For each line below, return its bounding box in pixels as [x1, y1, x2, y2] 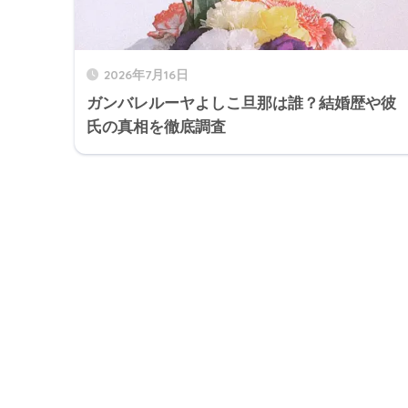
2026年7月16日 [104, 66, 189, 83]
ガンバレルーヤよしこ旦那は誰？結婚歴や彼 [87, 95, 396, 113]
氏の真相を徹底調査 [87, 118, 226, 137]
